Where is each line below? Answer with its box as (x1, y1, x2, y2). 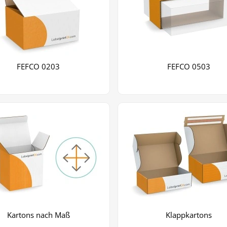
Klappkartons (165, 210, 212, 220)
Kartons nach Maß (7, 210, 70, 220)
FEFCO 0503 (167, 61, 210, 72)
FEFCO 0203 (17, 61, 60, 72)
